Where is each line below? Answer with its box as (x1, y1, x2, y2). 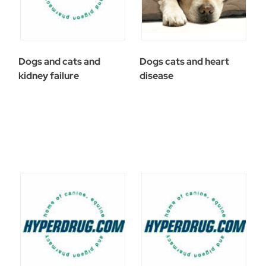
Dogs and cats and (18, 55, 100, 68)
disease (139, 69, 173, 82)
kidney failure (18, 69, 79, 82)
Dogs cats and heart (139, 55, 229, 68)
